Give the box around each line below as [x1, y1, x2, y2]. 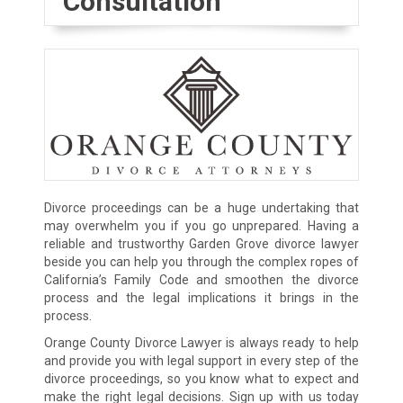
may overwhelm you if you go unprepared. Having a [43, 218, 360, 233]
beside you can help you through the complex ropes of [43, 254, 360, 269]
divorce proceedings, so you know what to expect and [43, 371, 360, 386]
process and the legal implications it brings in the [43, 290, 360, 305]
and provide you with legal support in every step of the [43, 353, 360, 368]
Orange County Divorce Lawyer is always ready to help [43, 335, 360, 350]
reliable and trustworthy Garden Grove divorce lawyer [43, 236, 360, 251]
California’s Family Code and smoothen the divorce [43, 272, 360, 287]
